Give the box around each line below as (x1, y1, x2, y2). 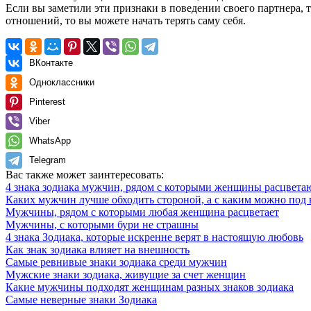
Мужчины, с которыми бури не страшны (6, 218, 199, 230)
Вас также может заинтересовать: (6, 168, 164, 180)
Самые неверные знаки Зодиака (6, 293, 157, 305)
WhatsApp (29, 135, 71, 146)
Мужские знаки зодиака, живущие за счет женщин (6, 268, 246, 280)
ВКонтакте (29, 57, 73, 68)
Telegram (29, 154, 66, 165)
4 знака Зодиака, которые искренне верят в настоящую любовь (6, 230, 303, 243)
